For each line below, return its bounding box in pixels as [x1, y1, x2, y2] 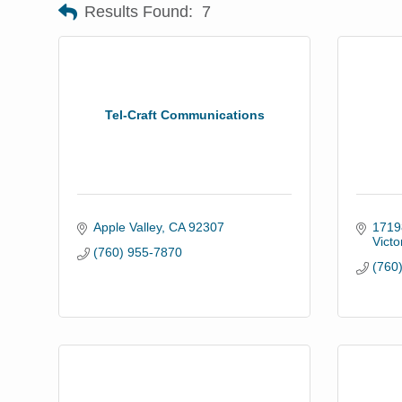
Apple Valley [92, 219, 162, 234]
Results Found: [84, 3, 193, 22]
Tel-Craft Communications [104, 107, 265, 122]
